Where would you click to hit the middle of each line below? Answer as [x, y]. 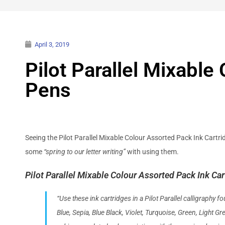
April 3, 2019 [52, 44]
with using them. [152, 151]
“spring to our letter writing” [84, 151]
